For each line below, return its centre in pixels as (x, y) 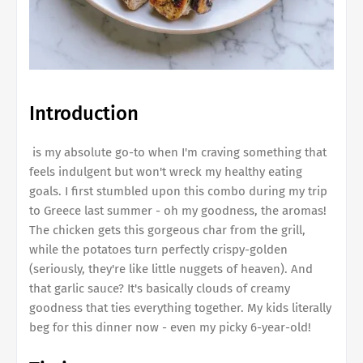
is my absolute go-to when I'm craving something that (178, 152)
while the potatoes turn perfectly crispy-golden (158, 249)
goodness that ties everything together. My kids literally (180, 307)
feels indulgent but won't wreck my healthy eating (166, 171)
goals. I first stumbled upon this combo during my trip (178, 191)
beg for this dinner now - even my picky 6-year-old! (170, 327)
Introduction (84, 113)
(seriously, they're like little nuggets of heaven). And (171, 269)
